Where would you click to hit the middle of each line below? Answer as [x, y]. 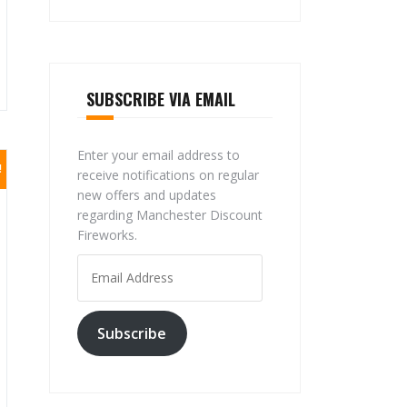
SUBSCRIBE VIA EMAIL [160, 99]
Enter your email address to [158, 155]
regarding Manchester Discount [169, 215]
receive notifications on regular [168, 175]
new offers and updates [146, 195]
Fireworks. [107, 235]
